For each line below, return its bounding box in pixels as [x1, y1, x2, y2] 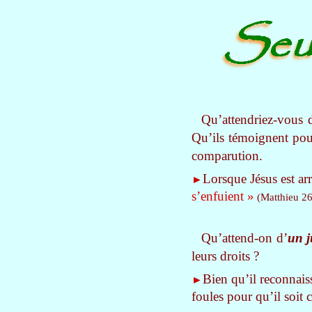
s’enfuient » [192, 189, 254, 203]
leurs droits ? [192, 249, 259, 263]
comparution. [192, 148, 263, 163]
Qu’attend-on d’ [201, 231, 288, 245]
